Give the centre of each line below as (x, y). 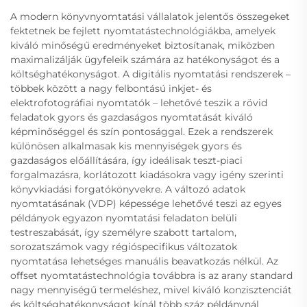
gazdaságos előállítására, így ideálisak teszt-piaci (126, 161)
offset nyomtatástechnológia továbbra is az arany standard (151, 276)
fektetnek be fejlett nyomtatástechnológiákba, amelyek (143, 31)
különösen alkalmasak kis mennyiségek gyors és (126, 146)
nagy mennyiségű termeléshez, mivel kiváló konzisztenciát (151, 290)
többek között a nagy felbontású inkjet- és (111, 89)
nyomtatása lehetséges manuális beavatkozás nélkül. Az (144, 261)
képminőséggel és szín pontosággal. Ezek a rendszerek (142, 132)
